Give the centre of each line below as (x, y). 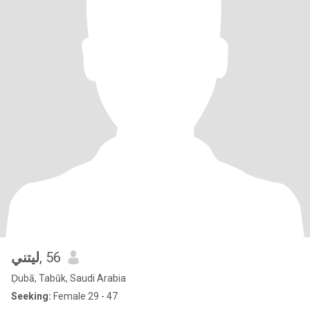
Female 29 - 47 (84, 296)
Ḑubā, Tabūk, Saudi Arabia (69, 278)
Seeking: (31, 296)
